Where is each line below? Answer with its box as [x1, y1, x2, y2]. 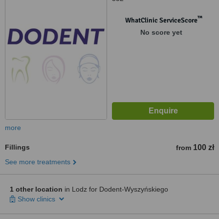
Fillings [5, 143, 30, 151]
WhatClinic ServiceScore [125, 16, 197, 24]
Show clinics [18, 195, 57, 203]
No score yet [140, 28, 182, 36]
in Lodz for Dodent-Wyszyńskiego [63, 185, 168, 193]
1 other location [10, 185, 63, 193]
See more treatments [5, 158, 70, 166]
